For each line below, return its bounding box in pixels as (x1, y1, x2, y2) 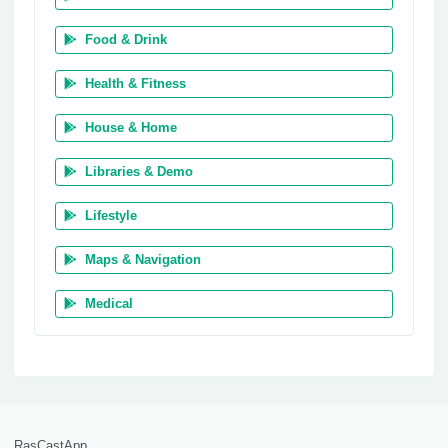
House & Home (85, 120, 177, 135)
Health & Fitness (85, 76, 186, 91)
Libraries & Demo (85, 164, 193, 179)
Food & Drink (85, 32, 167, 47)
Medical (85, 296, 133, 311)
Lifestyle (85, 208, 137, 223)
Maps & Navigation (85, 252, 201, 267)
